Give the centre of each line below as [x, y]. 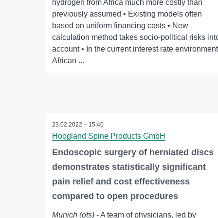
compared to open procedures [115, 196]
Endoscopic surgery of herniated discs [133, 153]
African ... [68, 61]
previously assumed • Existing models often [127, 14]
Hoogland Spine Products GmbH [109, 136]
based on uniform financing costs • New [120, 26]
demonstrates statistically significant [129, 167]
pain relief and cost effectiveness [121, 182]
